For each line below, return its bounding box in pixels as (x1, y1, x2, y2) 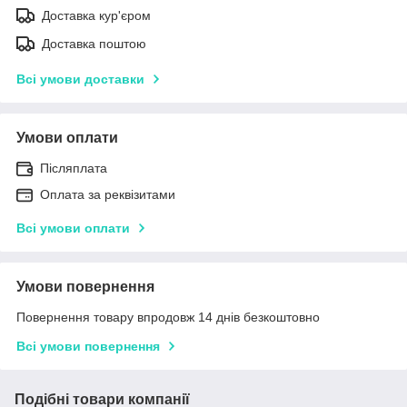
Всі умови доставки (16, 71, 144, 86)
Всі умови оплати (16, 220, 130, 235)
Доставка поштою (42, 35, 146, 51)
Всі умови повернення (16, 338, 160, 353)
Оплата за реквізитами (40, 186, 175, 202)
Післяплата (40, 160, 107, 175)
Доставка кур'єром (42, 7, 151, 23)
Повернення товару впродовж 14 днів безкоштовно (16, 309, 320, 324)
